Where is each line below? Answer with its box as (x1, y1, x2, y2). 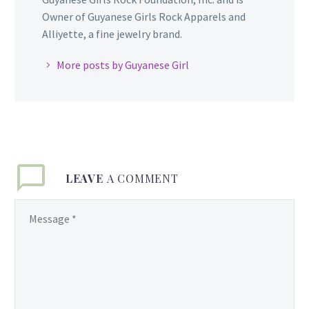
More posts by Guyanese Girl (57, 58, 189, 72)
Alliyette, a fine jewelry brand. (42, 27, 182, 41)
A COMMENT (106, 171, 179, 186)
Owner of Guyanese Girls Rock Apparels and (42, 10, 246, 24)
